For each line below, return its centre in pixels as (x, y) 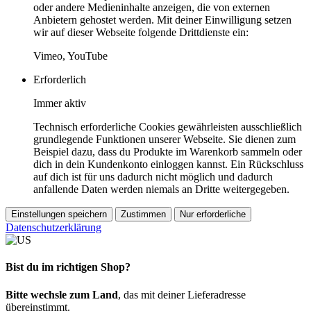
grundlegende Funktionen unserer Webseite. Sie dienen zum (165, 139)
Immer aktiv (60, 103)
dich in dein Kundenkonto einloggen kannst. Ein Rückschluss (168, 164)
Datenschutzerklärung (53, 227)
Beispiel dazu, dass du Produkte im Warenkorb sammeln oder (168, 152)
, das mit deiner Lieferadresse (182, 294)
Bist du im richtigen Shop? (68, 267)
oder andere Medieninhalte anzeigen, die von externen (152, 7)
